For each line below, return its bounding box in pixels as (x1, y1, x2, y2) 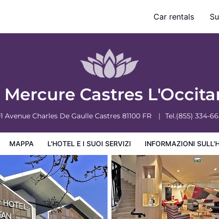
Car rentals (153, 12, 194, 22)
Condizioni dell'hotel (101, 19, 164, 27)
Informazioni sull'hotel (24, 19, 93, 27)
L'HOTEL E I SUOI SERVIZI (47, 139, 131, 148)
